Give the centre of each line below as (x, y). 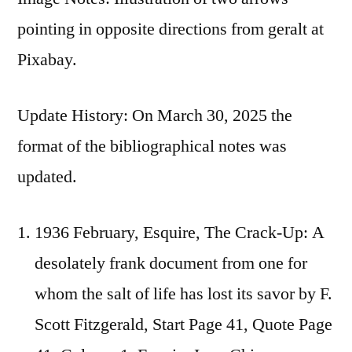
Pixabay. (47, 59)
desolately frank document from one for (171, 263)
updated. (47, 176)
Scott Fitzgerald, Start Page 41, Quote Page (183, 324)
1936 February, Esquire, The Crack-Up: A (180, 232)
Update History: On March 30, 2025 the (155, 115)
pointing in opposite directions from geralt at (170, 29)
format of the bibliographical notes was (152, 146)
